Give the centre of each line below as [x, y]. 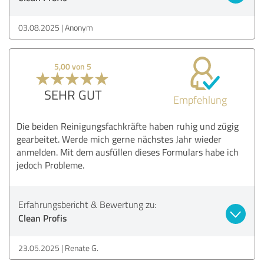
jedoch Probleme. [50, 165]
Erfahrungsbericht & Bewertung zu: [87, 204]
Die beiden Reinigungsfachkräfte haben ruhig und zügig [128, 126]
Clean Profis [43, 217]
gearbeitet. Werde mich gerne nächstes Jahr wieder [119, 139]
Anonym [79, 27]
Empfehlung [200, 99]
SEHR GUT [73, 94]
